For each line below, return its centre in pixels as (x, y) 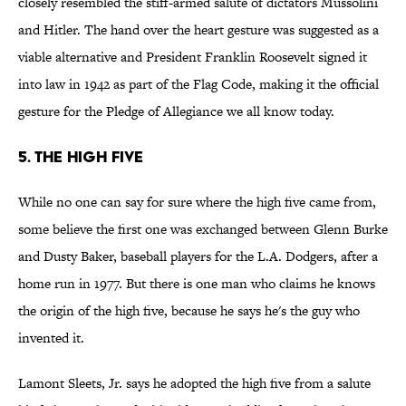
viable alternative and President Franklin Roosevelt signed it (193, 57)
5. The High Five (81, 157)
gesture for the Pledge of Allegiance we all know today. (176, 111)
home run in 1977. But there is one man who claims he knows (197, 284)
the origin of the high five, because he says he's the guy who (189, 311)
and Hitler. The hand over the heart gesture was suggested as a (198, 30)
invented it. (51, 338)
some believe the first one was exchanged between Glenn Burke (203, 229)
